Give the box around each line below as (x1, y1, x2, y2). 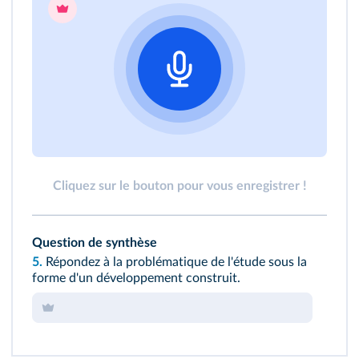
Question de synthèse (32, 236, 157, 249)
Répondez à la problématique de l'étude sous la (42, 255, 307, 268)
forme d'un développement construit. (32, 271, 240, 284)
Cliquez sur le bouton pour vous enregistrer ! (52, 179, 307, 192)
